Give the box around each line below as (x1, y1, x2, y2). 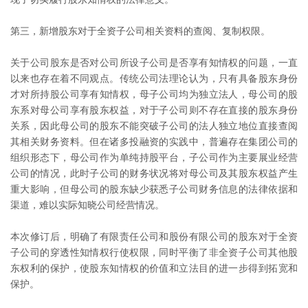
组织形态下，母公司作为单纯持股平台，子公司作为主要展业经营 (10, 152, 298, 164)
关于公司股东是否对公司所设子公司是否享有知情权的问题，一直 (10, 57, 298, 69)
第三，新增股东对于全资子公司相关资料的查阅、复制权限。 (10, 25, 270, 37)
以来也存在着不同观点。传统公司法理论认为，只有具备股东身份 (10, 73, 298, 85)
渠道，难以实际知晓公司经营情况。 (10, 199, 164, 211)
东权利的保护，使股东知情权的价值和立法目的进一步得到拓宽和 (10, 263, 298, 274)
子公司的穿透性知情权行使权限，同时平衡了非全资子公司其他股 (10, 247, 298, 258)
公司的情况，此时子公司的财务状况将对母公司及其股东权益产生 (10, 168, 298, 179)
